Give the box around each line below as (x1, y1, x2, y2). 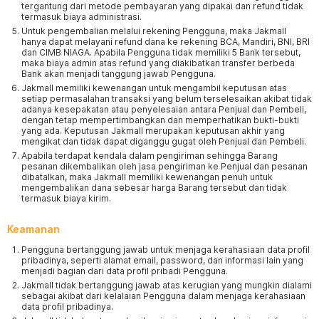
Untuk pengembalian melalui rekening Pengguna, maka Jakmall (21, 26, 286, 36)
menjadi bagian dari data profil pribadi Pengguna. (21, 266, 228, 276)
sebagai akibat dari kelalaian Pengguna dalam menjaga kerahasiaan (21, 291, 305, 301)
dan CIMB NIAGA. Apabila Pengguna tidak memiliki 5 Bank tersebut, (21, 47, 300, 58)
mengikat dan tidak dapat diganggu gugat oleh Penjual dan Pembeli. (21, 136, 306, 147)
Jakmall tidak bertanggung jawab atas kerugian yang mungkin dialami (21, 280, 312, 291)
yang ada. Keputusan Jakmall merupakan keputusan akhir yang (21, 125, 285, 136)
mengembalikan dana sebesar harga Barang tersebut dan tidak (21, 182, 287, 193)
